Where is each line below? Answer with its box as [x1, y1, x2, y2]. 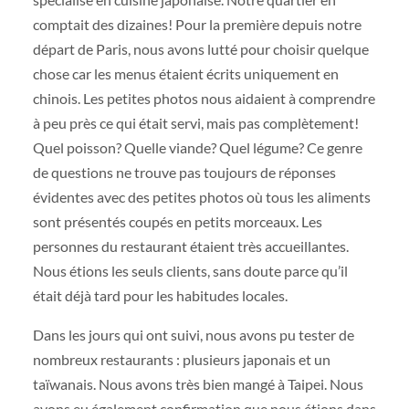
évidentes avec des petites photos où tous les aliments [32, 188, 371, 206]
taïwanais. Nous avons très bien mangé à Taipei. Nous [32, 375, 363, 393]
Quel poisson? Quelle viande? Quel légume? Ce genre [32, 139, 362, 157]
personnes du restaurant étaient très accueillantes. [32, 237, 349, 256]
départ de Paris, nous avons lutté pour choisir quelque [32, 40, 369, 58]
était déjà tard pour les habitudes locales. [32, 287, 288, 305]
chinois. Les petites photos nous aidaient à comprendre [32, 89, 375, 108]
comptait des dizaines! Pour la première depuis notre [32, 16, 362, 34]
